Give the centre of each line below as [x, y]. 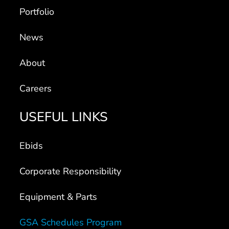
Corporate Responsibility [71, 171]
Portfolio [37, 12]
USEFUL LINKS [64, 117]
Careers [36, 89]
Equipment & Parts [59, 197]
